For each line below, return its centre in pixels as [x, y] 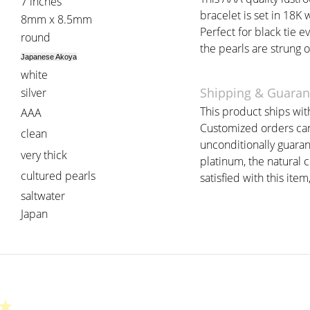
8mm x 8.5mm [56, 19]
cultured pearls [58, 176]
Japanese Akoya [49, 57]
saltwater [43, 196]
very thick [44, 155]
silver [34, 93]
